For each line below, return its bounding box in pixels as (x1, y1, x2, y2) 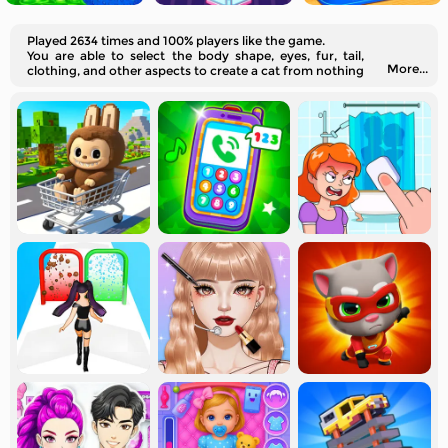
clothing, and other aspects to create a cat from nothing (27, 63, 364, 78)
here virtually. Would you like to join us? (27, 78, 264, 93)
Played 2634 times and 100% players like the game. (27, 33, 325, 48)
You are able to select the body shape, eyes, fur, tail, (27, 48, 364, 63)
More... (387, 61, 428, 76)
